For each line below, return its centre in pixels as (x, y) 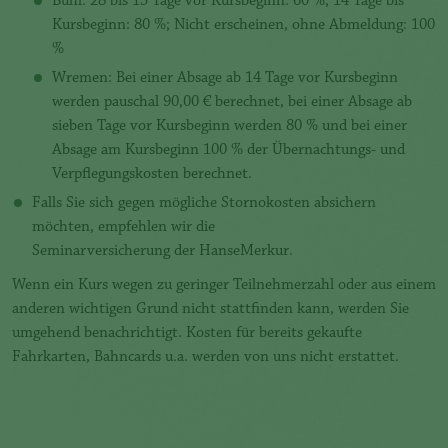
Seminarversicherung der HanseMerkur (160, 251)
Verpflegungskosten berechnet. (152, 174)
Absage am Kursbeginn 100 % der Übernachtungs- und (228, 150)
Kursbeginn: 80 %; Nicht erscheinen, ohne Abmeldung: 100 (243, 25)
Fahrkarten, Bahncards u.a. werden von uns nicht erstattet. (205, 357)
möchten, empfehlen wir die (123, 227)
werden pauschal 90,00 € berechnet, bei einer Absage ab (232, 102)
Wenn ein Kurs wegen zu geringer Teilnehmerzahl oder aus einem (224, 285)
